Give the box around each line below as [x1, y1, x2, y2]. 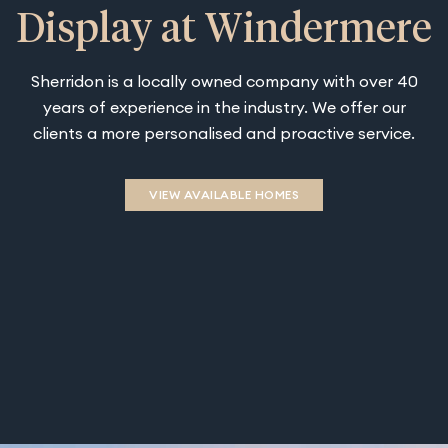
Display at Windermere [16, 10, 432, 51]
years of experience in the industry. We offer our [42, 99, 406, 116]
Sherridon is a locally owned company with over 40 [30, 73, 418, 90]
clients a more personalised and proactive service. [33, 125, 415, 142]
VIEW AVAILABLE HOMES [149, 188, 299, 201]
